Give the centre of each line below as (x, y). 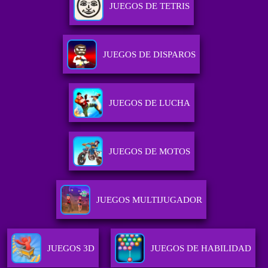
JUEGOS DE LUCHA (149, 103)
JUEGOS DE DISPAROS (150, 55)
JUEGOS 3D (71, 249)
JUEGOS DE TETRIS (149, 6)
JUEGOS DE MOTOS (149, 152)
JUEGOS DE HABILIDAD (201, 249)
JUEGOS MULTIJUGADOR (150, 200)
